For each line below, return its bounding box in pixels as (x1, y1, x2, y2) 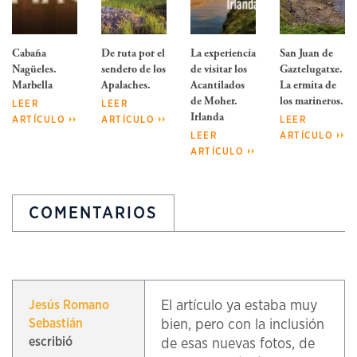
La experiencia (190, 48, 256, 60)
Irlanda (190, 112, 224, 124)
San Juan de (280, 48, 333, 60)
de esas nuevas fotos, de (161, 336, 316, 352)
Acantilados (190, 80, 245, 92)
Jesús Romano (29, 299, 109, 312)
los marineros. (280, 96, 343, 108)
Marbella (12, 80, 53, 92)
